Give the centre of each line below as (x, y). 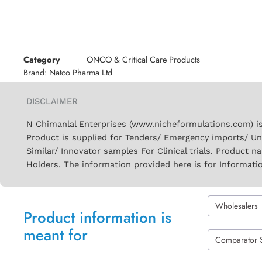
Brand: (36, 72)
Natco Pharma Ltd (81, 72)
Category (42, 60)
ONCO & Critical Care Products (143, 60)
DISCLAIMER (52, 101)
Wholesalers (237, 206)
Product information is (97, 217)
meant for (56, 235)
